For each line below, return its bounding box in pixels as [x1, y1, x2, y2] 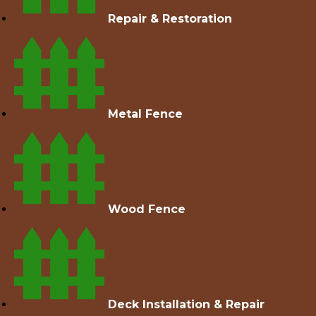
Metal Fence [108, 107, 183, 121]
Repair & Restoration [108, 11, 232, 25]
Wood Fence [108, 202, 186, 216]
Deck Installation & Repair [108, 297, 265, 311]
